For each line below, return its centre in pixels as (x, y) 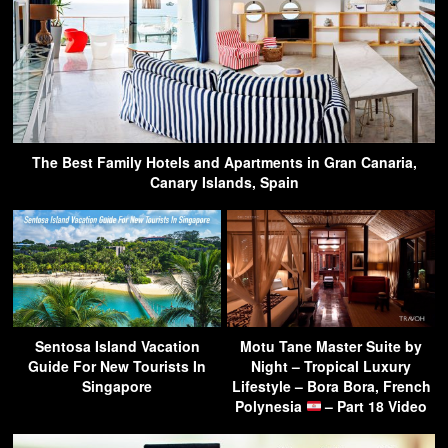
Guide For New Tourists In (117, 365)
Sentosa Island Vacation (117, 345)
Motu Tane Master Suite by (331, 345)
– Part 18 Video (374, 405)
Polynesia (270, 405)
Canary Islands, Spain (224, 181)
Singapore (117, 385)
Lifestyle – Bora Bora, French (331, 385)
